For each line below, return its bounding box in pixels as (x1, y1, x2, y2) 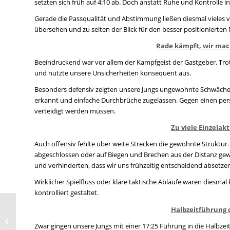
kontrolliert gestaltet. (34, 188, 99, 198)
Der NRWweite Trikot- (18, 205, 84, 215)
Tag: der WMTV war (18, 216, 76, 225)
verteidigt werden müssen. (34, 106, 116, 116)
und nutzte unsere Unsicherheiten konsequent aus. (34, 68, 191, 78)
